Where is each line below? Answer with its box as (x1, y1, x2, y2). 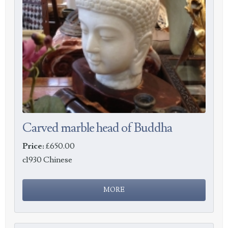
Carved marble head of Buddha (22, 120, 173, 136)
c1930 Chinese (22, 155, 73, 165)
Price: (22, 141, 45, 152)
